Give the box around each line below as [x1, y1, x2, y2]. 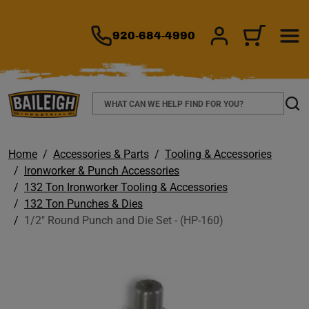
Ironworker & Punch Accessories [24, 164, 179, 177]
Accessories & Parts [53, 148, 149, 161]
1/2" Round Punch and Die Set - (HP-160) [24, 214, 223, 227]
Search [92, 92, 126, 106]
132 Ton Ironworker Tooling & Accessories [24, 181, 228, 194]
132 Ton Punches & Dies [24, 197, 143, 210]
